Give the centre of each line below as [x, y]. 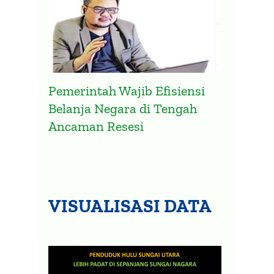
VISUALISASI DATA [130, 206]
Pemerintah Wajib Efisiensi [127, 91]
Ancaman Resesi [96, 126]
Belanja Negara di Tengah [123, 108]
